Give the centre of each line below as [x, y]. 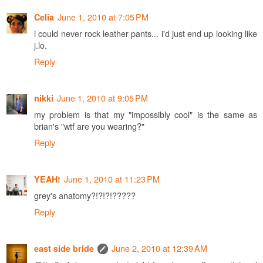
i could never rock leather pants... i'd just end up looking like [146, 33]
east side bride [64, 248]
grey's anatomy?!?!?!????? [85, 195]
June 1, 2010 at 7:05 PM [103, 16]
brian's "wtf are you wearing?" [89, 126]
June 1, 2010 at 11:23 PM [112, 178]
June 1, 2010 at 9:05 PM [102, 97]
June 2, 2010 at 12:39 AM [159, 248]
